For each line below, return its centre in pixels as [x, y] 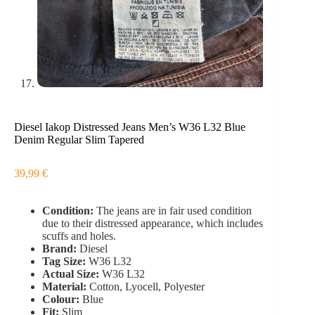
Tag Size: [65, 261]
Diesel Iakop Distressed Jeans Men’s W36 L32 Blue [130, 127]
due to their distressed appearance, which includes [153, 223]
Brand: [61, 248]
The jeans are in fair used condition [174, 210]
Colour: [62, 299]
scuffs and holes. [79, 236]
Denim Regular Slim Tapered [79, 139]
